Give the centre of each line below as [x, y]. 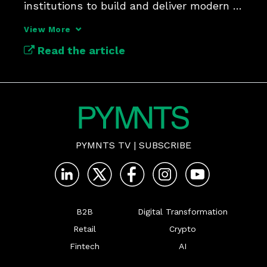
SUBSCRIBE [165, 145]
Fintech [85, 246]
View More [47, 30]
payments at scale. [73, 22]
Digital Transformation [182, 212]
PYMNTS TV [103, 145]
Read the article [80, 50]
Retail [85, 229]
